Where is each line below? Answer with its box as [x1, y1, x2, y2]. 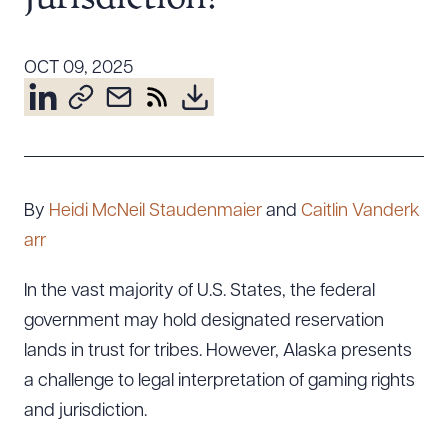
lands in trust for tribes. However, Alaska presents [24, 342, 412, 361]
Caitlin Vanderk [301, 202, 420, 221]
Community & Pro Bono [50, 182, 235, 201]
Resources [50, 5, 200, 40]
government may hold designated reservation [24, 312, 384, 331]
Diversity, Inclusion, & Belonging [50, 153, 294, 172]
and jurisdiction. [24, 402, 147, 421]
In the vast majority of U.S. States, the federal [24, 282, 375, 301]
